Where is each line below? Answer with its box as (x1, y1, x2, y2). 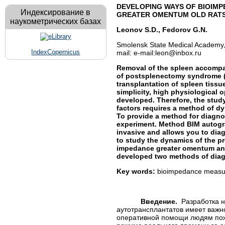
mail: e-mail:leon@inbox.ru (117, 48, 201, 57)
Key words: (117, 167, 157, 175)
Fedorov (162, 25, 191, 34)
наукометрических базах (10, 17, 101, 26)
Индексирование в (21, 8, 91, 17)
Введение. (141, 197, 177, 205)
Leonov (117, 25, 143, 34)
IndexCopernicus (31, 48, 80, 56)
